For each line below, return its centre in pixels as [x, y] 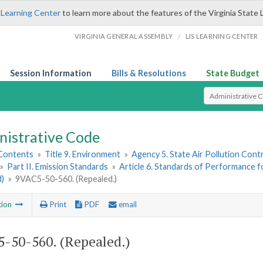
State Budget [233, 73]
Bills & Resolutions [149, 73]
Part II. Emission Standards [58, 167]
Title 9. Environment [83, 154]
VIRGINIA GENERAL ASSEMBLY [124, 36]
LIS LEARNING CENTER [222, 36]
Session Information [51, 73]
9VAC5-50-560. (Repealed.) [66, 179]
